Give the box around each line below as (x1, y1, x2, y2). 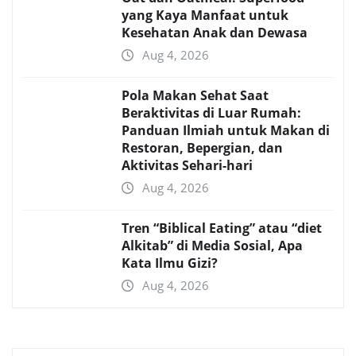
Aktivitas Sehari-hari (122, 157, 253, 175)
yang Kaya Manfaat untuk (122, 6, 288, 25)
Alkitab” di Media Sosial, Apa (122, 237, 303, 255)
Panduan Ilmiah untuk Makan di (122, 122, 330, 140)
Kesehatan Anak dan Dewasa (122, 24, 308, 42)
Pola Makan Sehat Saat (122, 87, 269, 105)
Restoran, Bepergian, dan (122, 139, 283, 157)
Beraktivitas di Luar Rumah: (122, 104, 301, 122)
